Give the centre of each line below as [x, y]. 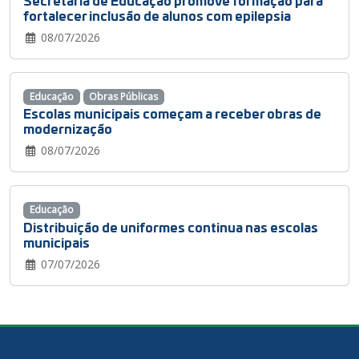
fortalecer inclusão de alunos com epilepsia [157, 15]
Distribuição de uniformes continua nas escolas [171, 226]
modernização [68, 128]
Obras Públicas [124, 97]
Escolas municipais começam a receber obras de [172, 113]
